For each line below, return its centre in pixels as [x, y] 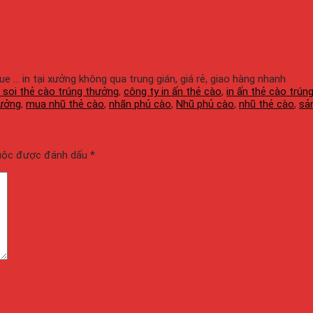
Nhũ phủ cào [205, 104]
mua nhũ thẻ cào [65, 104]
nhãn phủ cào [140, 104]
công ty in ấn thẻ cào [173, 91]
